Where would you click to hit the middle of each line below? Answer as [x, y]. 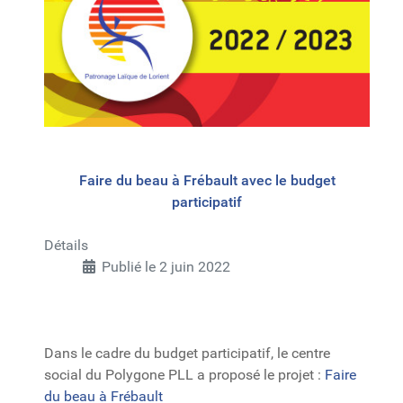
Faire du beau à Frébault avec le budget [207, 180]
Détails [66, 245]
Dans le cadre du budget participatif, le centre [187, 353]
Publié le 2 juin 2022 [166, 266]
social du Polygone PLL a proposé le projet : [184, 374]
